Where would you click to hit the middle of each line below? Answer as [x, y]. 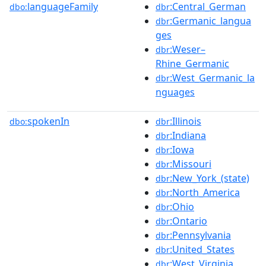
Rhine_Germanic [192, 63]
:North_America [205, 192]
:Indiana [188, 135]
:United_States [202, 249]
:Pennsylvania [200, 235]
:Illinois [186, 121]
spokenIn [48, 121]
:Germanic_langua [210, 20]
